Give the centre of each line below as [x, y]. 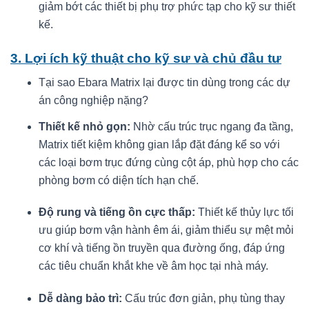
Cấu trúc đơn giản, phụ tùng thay [203, 299]
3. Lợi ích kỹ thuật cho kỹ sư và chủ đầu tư [146, 58]
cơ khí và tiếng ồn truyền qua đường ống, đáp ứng [161, 248]
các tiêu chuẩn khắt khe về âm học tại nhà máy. [153, 266]
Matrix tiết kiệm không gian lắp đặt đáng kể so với [159, 144]
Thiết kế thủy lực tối [244, 212]
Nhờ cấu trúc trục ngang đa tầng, [211, 126]
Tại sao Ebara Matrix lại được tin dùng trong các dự [164, 82]
